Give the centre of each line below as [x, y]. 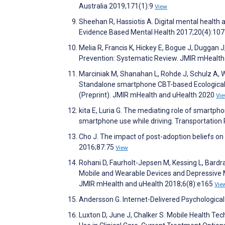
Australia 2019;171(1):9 [117, 6]
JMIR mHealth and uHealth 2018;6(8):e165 [147, 184]
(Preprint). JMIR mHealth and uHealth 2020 [147, 95]
